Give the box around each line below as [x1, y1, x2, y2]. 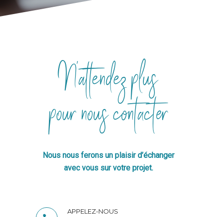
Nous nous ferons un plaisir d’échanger [43, 151, 174, 160]
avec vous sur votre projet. [64, 163, 153, 172]
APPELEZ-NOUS [67, 207, 118, 215]
